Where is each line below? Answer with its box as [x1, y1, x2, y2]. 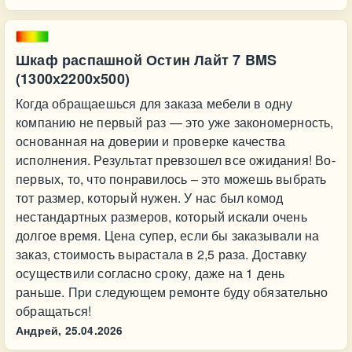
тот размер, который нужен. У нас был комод [16, 189, 284, 207]
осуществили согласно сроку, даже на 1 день [16, 264, 285, 282]
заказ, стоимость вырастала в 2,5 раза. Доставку [16, 245, 307, 263]
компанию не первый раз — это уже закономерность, [16, 113, 334, 131]
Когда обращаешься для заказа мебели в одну [16, 94, 293, 112]
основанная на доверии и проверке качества [16, 132, 286, 150]
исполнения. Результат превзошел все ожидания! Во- [16, 151, 335, 169]
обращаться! [16, 302, 92, 320]
